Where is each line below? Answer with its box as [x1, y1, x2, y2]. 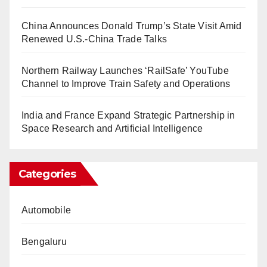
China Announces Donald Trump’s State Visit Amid [21, 20, 242, 31]
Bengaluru [21, 236, 67, 247]
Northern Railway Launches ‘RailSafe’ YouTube [21, 65, 229, 76]
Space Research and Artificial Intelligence [21, 123, 203, 133]
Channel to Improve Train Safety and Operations [21, 78, 231, 89]
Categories [18, 167, 76, 181]
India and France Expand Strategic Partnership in [21, 110, 235, 120]
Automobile [21, 204, 71, 215]
